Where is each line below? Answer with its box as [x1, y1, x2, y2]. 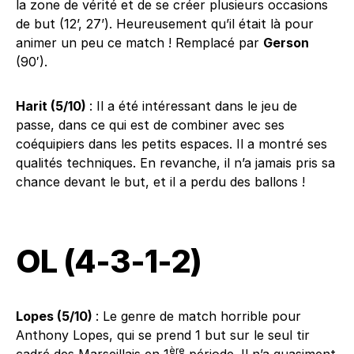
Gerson [263, 35, 309, 51]
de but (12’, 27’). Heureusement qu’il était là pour [16, 16, 314, 32]
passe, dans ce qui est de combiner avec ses [16, 117, 284, 133]
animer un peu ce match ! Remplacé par [16, 35, 263, 51]
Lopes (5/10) [16, 308, 96, 324]
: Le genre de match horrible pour [96, 308, 301, 324]
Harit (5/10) [16, 98, 89, 114]
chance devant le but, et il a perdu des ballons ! [16, 174, 305, 190]
